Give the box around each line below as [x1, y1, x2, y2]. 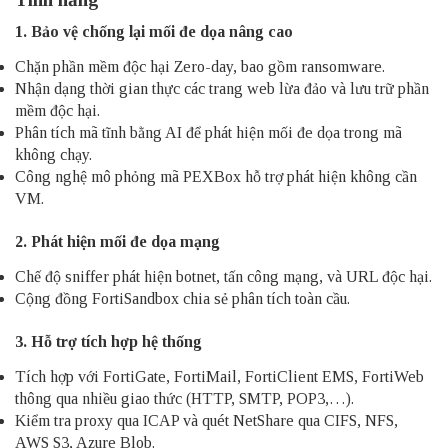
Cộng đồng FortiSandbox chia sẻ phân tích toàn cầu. [15, 290, 350, 308]
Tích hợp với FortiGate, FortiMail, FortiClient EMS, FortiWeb [15, 367, 424, 385]
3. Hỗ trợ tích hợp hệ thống [15, 332, 202, 350]
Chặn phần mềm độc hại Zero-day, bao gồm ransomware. [15, 58, 385, 76]
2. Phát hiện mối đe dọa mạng [15, 233, 220, 251]
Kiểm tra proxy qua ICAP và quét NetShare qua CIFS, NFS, [15, 411, 398, 429]
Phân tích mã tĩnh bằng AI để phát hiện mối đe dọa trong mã [15, 124, 402, 142]
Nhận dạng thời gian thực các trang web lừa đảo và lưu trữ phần [15, 80, 429, 98]
